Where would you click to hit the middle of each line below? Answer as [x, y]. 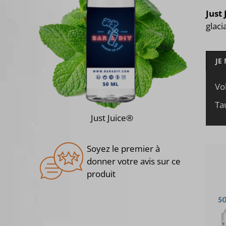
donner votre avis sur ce [134, 161]
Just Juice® [112, 118]
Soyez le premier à [123, 148]
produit [101, 174]
